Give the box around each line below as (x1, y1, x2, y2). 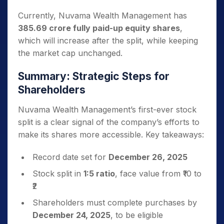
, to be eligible (110, 210, 163, 220)
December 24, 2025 (32, 210, 110, 220)
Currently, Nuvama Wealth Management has (18, 10, 187, 20)
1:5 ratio (83, 168, 115, 178)
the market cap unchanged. (18, 48, 122, 58)
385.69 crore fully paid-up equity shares (18, 23, 180, 33)
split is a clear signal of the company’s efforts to (18, 117, 199, 127)
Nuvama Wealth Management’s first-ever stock (18, 104, 196, 114)
